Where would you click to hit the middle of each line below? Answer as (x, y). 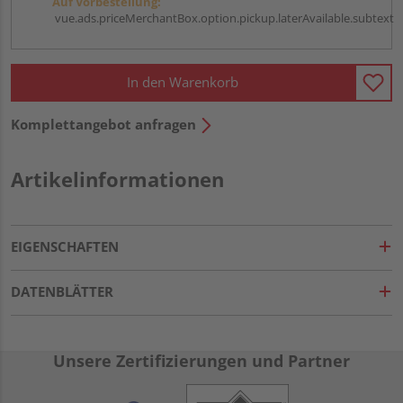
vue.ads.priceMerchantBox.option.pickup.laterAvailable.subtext (223, 18)
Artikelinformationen (117, 179)
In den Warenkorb (183, 82)
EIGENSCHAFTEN (65, 246)
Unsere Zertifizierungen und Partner (201, 360)
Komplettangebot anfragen (103, 124)
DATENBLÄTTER (62, 291)
